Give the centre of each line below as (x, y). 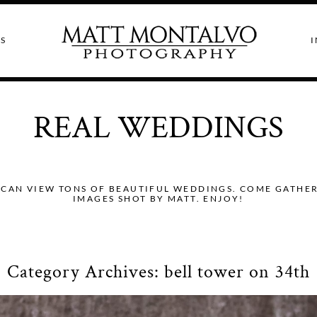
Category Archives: (86, 271)
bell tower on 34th (237, 271)
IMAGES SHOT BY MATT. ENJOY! (158, 199)
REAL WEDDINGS (158, 128)
